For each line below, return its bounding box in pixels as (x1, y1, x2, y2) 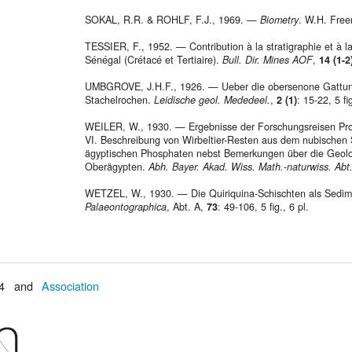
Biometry (260, 13, 299, 27)
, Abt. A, (167, 200, 207, 214)
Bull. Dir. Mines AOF (222, 53, 313, 68)
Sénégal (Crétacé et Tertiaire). (85, 53, 222, 68)
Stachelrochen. (85, 93, 154, 108)
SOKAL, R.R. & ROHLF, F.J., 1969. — (85, 13, 260, 27)
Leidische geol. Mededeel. (154, 93, 270, 108)
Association (41, 277, 99, 294)
